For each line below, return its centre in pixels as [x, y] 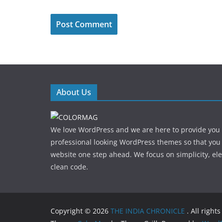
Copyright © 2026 [81, 211]
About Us [74, 92]
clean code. [69, 167]
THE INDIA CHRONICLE [149, 211]
